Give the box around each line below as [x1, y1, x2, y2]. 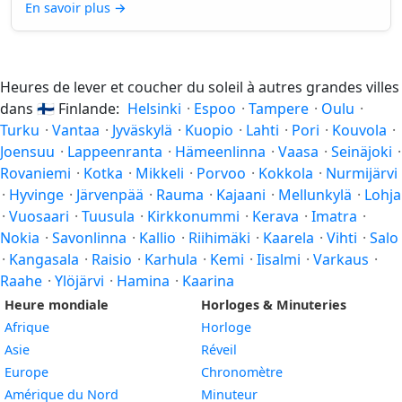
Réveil [201, 341, 237, 358]
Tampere [249, 99, 309, 118]
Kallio [139, 228, 176, 248]
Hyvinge [9, 185, 64, 205]
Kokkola [258, 163, 313, 183]
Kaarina [182, 271, 234, 291]
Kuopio [185, 120, 233, 140]
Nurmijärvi [326, 163, 398, 183]
